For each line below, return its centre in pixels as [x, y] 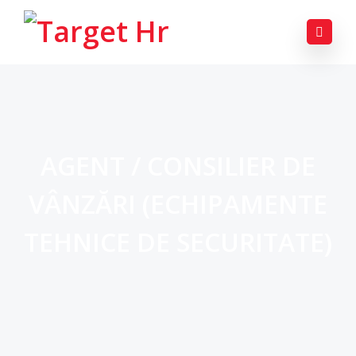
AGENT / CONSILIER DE [178, 166]
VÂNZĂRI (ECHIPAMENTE [178, 204]
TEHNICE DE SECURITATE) [178, 242]
